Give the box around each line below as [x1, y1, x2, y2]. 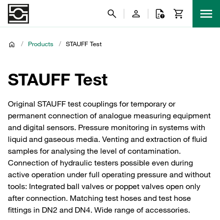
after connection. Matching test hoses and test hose [8, 193, 191, 203]
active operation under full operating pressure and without [8, 169, 211, 179]
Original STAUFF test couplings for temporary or [8, 99, 175, 109]
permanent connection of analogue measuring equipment [8, 110, 211, 120]
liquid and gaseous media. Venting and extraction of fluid [8, 134, 207, 144]
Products [28, 40, 54, 48]
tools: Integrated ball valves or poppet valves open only [8, 181, 200, 191]
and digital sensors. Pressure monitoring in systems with [8, 122, 205, 132]
